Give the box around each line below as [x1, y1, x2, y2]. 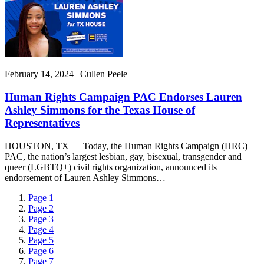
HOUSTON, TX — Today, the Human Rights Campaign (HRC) [5, 140, 247, 151]
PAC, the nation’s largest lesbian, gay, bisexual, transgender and [5, 151, 242, 161]
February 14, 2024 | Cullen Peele [5, 69, 127, 80]
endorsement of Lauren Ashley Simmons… [5, 172, 166, 183]
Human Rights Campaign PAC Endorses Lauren [5, 91, 242, 104]
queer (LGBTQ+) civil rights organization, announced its [5, 161, 217, 172]
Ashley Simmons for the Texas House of [5, 104, 195, 117]
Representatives [5, 117, 80, 130]
